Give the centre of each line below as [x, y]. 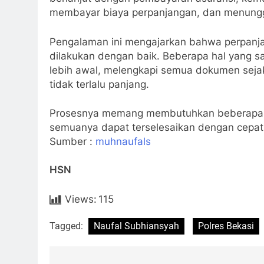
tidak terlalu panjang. [99, 84]
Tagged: [67, 226]
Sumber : [72, 142]
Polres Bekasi [226, 226]
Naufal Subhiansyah [136, 226]
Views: [81, 199]
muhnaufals [123, 142]
